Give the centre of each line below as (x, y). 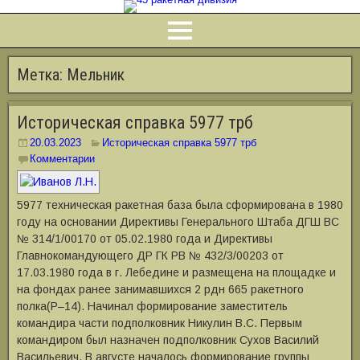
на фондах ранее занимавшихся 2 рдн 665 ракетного (160, 289)
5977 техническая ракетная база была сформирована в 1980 (180, 205)
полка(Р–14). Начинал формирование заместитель (152, 306)
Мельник (96, 75)
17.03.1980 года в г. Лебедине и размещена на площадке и (176, 272)
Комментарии (62, 159)
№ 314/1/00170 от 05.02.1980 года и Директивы (145, 239)
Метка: (42, 75)
